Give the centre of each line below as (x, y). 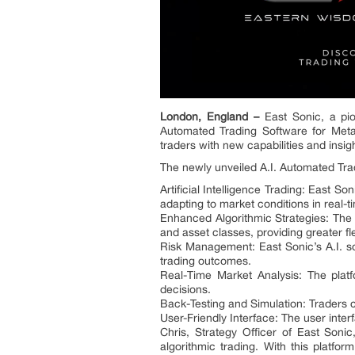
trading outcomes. (206, 260)
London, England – (210, 116)
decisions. (185, 289)
